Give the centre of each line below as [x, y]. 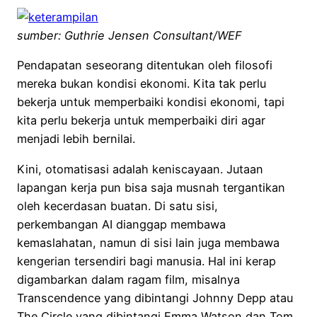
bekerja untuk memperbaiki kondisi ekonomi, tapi [151, 102]
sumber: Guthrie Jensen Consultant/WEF [129, 36]
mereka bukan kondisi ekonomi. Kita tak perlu [142, 84]
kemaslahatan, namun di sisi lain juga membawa [148, 242]
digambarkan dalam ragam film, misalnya [128, 279]
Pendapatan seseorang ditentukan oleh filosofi [145, 65]
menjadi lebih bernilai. [76, 139]
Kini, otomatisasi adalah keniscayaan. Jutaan [140, 169]
